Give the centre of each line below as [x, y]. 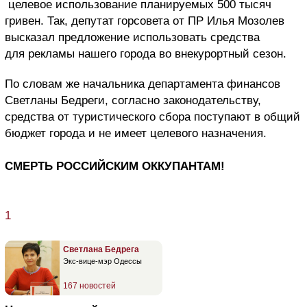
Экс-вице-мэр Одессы [102, 261]
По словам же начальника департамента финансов [143, 84]
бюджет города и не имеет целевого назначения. [136, 133]
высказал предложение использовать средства [132, 37]
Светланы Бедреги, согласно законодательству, [133, 100]
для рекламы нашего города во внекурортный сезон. [146, 53]
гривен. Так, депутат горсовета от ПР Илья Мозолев [145, 21]
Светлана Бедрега [101, 249]
